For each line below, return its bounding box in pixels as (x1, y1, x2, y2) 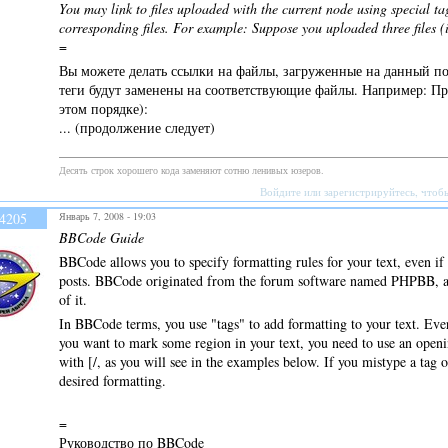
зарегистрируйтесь (323, 183, 415, 199)
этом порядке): (59, 98, 148, 118)
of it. (59, 289, 87, 309)
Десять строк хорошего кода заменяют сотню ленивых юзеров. (59, 162, 324, 177)
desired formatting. (59, 370, 166, 390)
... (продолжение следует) (59, 117, 215, 137)
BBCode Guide (59, 227, 144, 247)
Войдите (259, 183, 301, 199)
